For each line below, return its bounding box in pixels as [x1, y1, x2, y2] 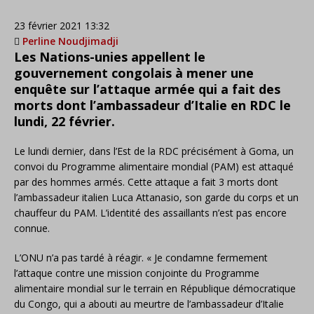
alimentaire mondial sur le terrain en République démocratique [14, 282, 296, 295]
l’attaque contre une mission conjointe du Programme [14, 266, 259, 280]
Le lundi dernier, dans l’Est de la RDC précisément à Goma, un [14, 144, 294, 158]
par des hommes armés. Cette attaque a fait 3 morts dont [14, 175, 278, 189]
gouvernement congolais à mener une [14, 64, 254, 81]
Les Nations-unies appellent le [14, 48, 205, 65]
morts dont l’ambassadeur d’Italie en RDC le [14, 97, 291, 114]
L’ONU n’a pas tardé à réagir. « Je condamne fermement [14, 251, 268, 264]
